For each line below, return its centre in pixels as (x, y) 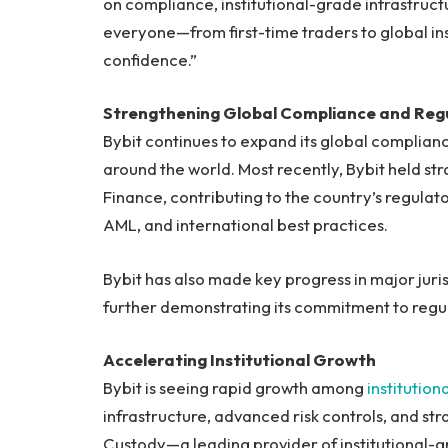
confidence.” (150, 59)
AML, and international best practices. (245, 225)
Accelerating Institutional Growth (239, 360)
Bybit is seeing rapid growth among (235, 388)
